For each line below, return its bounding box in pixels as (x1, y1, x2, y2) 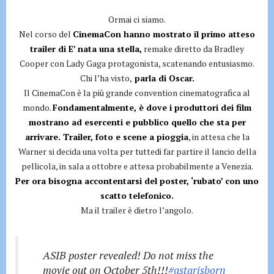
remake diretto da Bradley (142, 43, 244, 54)
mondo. (23, 102, 53, 113)
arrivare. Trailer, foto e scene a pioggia (24, 131, 188, 143)
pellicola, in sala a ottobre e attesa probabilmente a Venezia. (21, 160, 253, 172)
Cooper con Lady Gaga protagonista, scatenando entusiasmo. (20, 57, 254, 69)
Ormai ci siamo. (108, 13, 166, 25)
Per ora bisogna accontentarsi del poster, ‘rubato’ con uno (15, 175, 259, 187)
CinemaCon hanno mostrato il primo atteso (73, 28, 255, 40)
